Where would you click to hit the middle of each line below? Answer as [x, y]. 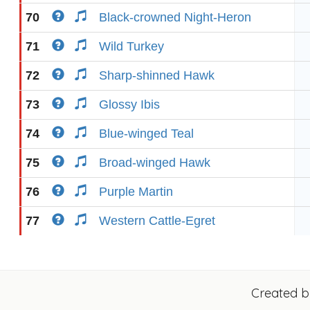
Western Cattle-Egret [157, 221]
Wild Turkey [131, 46]
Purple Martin [136, 192]
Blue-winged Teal [146, 134]
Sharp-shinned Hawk [157, 75]
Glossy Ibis [129, 104]
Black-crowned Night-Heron [175, 17]
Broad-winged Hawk [155, 163]
